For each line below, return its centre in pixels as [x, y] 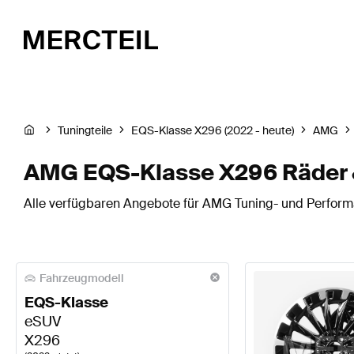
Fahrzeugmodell [82, 278]
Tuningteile [85, 131]
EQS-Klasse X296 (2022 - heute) [213, 131]
